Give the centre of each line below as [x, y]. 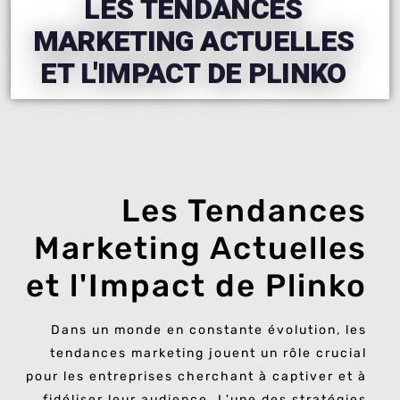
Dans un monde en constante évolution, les [209, 330]
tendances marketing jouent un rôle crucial [208, 354]
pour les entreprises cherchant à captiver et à [196, 377]
